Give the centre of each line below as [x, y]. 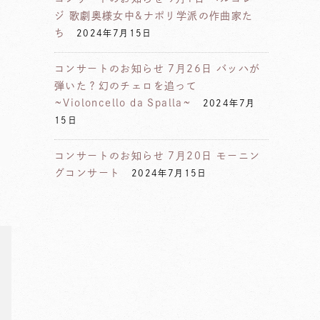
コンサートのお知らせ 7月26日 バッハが [157, 69]
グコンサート [87, 173]
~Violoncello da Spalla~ [123, 103]
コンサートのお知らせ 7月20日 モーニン [157, 156]
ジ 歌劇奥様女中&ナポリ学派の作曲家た [154, 16]
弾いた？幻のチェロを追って [126, 86]
